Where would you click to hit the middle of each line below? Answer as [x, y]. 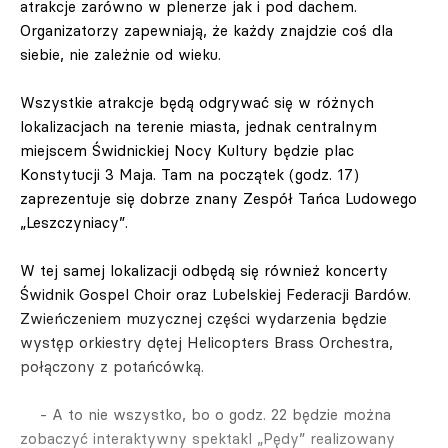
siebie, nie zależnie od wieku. [120, 54]
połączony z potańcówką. [112, 366]
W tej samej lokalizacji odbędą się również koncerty [204, 270]
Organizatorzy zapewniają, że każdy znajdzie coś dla [206, 30]
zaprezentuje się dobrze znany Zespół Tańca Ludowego [218, 198]
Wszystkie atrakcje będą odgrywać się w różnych [197, 102]
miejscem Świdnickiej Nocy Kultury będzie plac [187, 150]
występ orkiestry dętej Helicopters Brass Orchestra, [206, 342]
